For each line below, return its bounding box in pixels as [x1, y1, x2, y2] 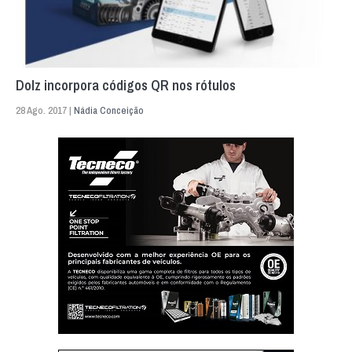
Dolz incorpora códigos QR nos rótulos [16, 75, 236, 96]
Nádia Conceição [74, 104, 144, 118]
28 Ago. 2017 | [16, 104, 74, 118]
